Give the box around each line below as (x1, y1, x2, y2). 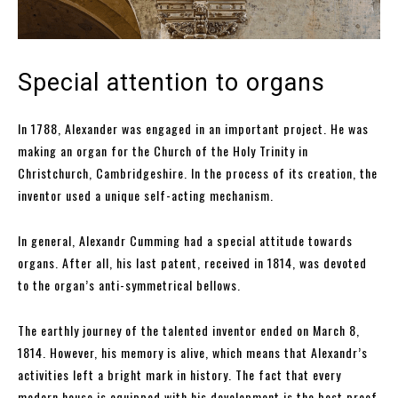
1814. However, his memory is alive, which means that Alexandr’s (18, 342, 368, 362)
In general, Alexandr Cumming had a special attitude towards (18, 230, 353, 250)
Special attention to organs (18, 68, 325, 97)
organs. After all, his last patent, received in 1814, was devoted (18, 252, 367, 272)
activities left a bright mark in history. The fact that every (18, 364, 341, 384)
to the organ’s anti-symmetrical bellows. (18, 275, 241, 294)
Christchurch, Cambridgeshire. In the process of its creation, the (18, 163, 378, 182)
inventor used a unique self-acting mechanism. (18, 185, 274, 204)
